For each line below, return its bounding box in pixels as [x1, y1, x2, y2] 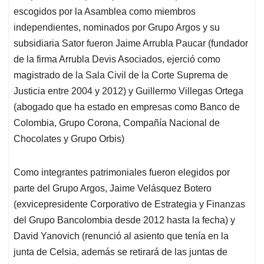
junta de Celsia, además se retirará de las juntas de [14, 247, 227, 258]
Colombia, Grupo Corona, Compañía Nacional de [14, 118, 220, 128]
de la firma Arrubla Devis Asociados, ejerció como [14, 54, 220, 65]
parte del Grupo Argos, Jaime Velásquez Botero [14, 183, 212, 194]
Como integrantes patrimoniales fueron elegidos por [14, 167, 230, 178]
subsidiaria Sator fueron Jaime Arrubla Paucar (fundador [14, 38, 248, 49]
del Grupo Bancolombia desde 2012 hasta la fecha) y [14, 215, 235, 226]
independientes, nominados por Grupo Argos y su [14, 22, 220, 33]
